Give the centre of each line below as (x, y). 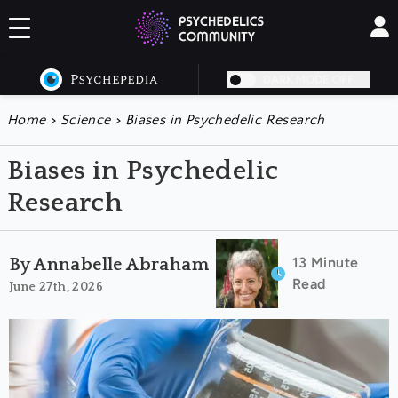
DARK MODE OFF (308, 80)
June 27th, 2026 (56, 287)
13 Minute (325, 263)
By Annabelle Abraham (109, 264)
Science (85, 120)
